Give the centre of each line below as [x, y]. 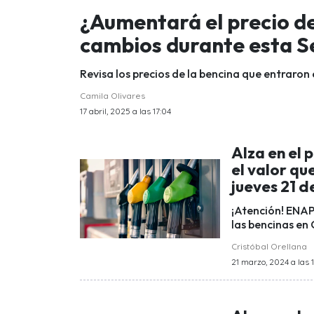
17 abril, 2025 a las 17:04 [125, 111]
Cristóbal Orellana [269, 247]
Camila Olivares [112, 95]
